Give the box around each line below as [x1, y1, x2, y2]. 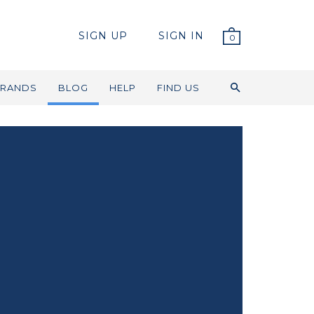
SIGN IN [158, 29, 204, 43]
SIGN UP [78, 29, 128, 43]
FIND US [157, 82, 200, 93]
